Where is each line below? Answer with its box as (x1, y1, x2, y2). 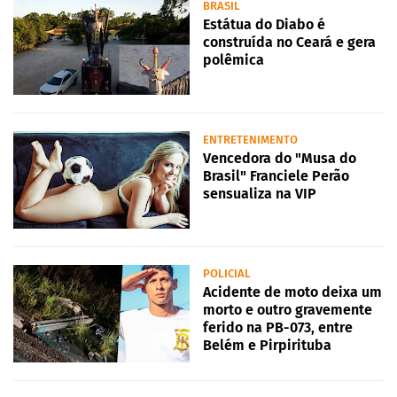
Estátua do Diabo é (203, 16, 325, 34)
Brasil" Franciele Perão (203, 167, 349, 185)
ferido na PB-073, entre (203, 319, 353, 337)
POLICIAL (203, 267, 251, 281)
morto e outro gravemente (203, 301, 372, 319)
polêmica (203, 51, 264, 69)
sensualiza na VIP (203, 185, 316, 203)
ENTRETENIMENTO (203, 133, 298, 147)
